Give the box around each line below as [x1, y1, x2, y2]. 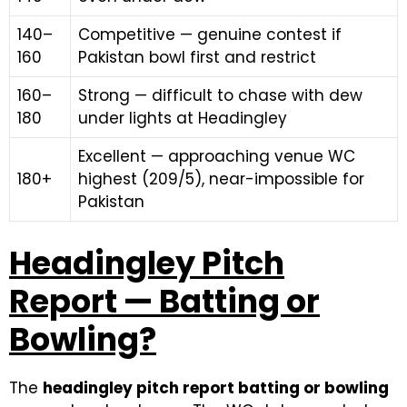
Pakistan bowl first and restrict [78, 45, 316, 68]
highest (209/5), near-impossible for [78, 167, 364, 190]
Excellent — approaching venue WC [78, 144, 355, 167]
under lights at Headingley [78, 106, 287, 129]
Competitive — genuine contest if [78, 23, 342, 45]
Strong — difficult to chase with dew [78, 84, 362, 106]
